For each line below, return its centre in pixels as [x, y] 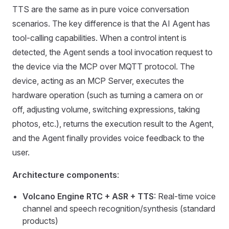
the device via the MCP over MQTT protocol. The [104, 66]
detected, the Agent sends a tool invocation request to [112, 52]
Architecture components [65, 175]
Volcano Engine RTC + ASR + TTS [88, 196]
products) [40, 221]
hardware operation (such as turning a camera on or [108, 95]
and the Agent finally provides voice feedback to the [108, 138]
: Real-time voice [185, 196]
